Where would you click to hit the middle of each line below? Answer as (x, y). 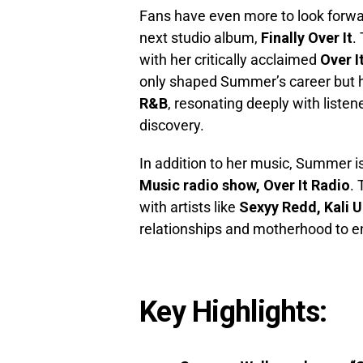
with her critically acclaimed (230, 60)
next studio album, (200, 38)
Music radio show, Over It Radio (245, 186)
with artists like (189, 207)
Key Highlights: (233, 312)
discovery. (172, 126)
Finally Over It (307, 38)
